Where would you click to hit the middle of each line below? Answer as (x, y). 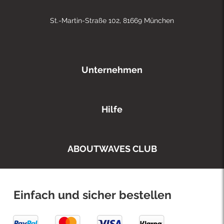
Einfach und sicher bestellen (93, 195)
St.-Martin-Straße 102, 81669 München (112, 21)
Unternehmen (112, 70)
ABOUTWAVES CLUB (112, 149)
